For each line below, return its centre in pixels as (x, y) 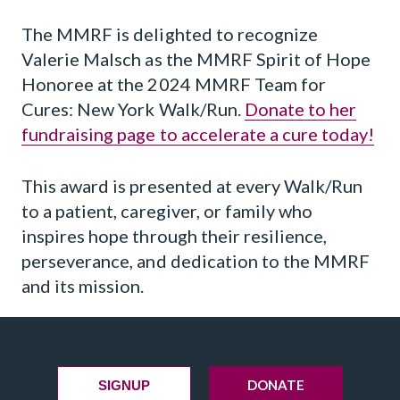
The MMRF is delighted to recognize (170, 34)
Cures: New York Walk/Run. (133, 109)
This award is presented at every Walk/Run (192, 186)
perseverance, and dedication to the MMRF (196, 261)
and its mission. (83, 286)
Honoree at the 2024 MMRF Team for (174, 84)
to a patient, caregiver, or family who (167, 211)
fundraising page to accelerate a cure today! (198, 134)
